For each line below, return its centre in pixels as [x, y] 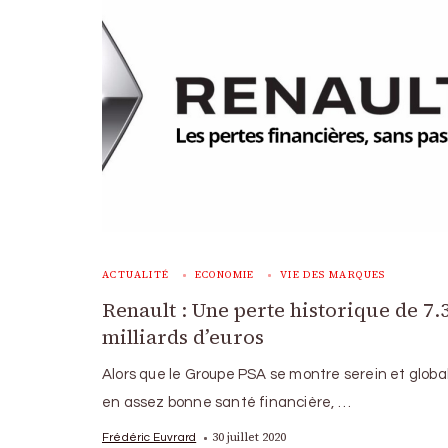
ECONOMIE [224, 274]
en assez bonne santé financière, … [226, 402]
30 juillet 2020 [249, 437]
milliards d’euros [183, 337]
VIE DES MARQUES [332, 274]
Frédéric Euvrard [149, 437]
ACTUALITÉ [136, 274]
